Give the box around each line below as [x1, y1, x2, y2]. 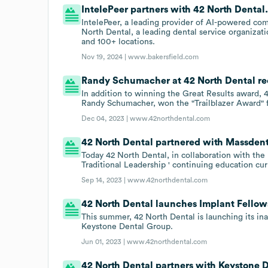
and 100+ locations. [81, 37, 156, 46]
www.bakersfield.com [128, 53, 199, 60]
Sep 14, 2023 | [81, 176, 128, 184]
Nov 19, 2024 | [81, 53, 129, 60]
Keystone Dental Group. [81, 222, 173, 231]
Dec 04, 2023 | [81, 114, 130, 122]
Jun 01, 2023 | [81, 237, 127, 245]
